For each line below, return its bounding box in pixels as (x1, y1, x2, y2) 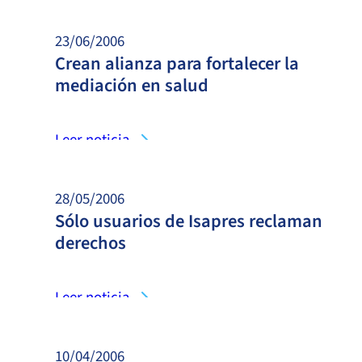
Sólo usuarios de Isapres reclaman (55, 208, 322, 234)
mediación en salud (55, 72, 208, 99)
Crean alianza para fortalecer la (55, 50, 299, 77)
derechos (55, 229, 126, 256)
